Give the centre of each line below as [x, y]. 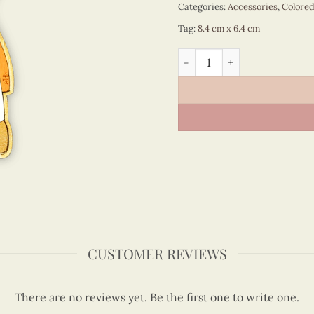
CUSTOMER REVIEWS [157, 253]
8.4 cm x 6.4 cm [229, 29]
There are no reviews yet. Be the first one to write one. [157, 297]
